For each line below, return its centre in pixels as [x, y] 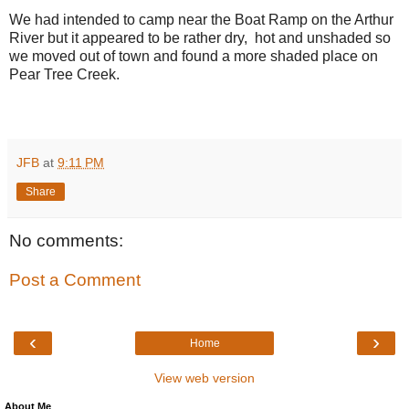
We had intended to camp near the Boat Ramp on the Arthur [201, 19]
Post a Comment [75, 280]
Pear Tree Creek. [64, 74]
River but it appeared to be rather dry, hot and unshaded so [200, 37]
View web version [204, 378]
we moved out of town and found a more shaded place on [194, 56]
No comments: [66, 240]
